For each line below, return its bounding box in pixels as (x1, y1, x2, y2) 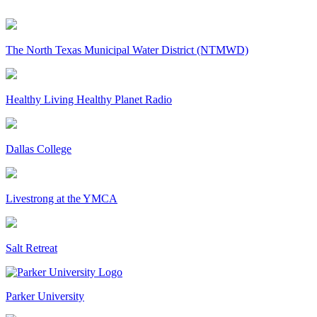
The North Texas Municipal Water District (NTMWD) (6, 43, 248, 56)
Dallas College (6, 142, 71, 155)
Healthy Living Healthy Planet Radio (6, 93, 172, 105)
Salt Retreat (6, 241, 57, 254)
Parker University (6, 289, 84, 302)
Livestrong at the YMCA (6, 192, 117, 204)
